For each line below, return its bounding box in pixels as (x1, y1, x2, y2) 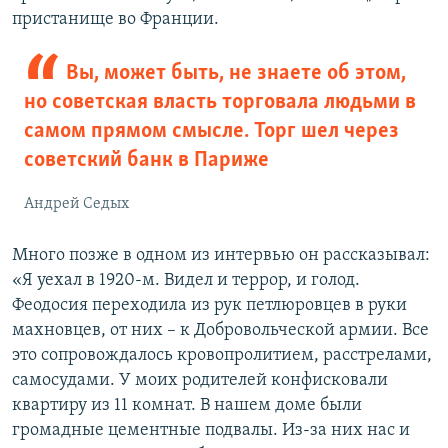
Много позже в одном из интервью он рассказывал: (12, 246, 430, 266)
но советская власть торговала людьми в (24, 91, 416, 115)
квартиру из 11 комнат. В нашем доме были (12, 396, 362, 416)
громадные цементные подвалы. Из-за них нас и (12, 421, 410, 441)
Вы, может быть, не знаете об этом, (65, 62, 406, 86)
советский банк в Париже (24, 149, 269, 173)
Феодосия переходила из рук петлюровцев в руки (12, 296, 407, 316)
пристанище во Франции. (12, 10, 219, 30)
